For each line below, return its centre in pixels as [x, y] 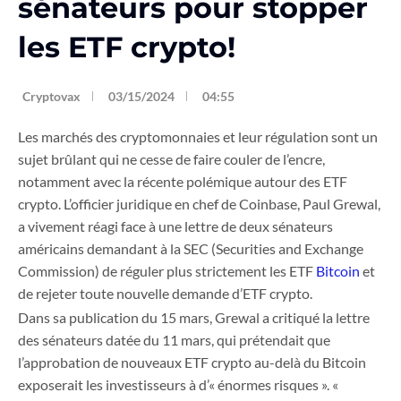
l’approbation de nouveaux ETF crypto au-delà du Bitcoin [192, 363]
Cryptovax [51, 97]
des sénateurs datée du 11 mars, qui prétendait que [174, 340]
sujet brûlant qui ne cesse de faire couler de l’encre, [171, 159]
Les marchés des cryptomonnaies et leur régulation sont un [198, 137]
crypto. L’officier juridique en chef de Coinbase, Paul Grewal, [199, 204]
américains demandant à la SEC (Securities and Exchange [191, 249]
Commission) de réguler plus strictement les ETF [167, 271]
